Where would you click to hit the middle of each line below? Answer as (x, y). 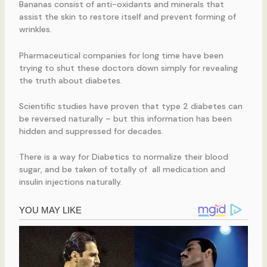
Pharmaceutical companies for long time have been (121, 55)
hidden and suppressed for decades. (91, 131)
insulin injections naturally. (70, 182)
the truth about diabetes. (70, 80)
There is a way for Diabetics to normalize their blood (123, 157)
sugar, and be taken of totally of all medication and (122, 170)
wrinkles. (35, 30)
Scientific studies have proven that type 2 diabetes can (131, 106)
